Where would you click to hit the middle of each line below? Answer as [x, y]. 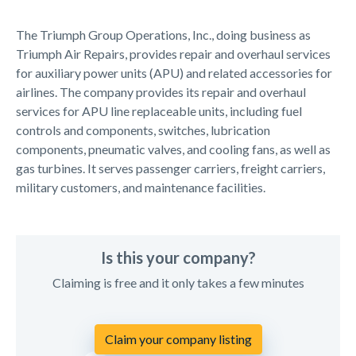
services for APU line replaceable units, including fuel [159, 110]
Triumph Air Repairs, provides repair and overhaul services [173, 53]
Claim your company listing [178, 339]
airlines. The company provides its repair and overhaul [161, 91]
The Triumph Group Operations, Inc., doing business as [163, 34]
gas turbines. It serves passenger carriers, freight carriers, [170, 168]
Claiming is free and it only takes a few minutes [178, 282]
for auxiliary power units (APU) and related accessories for [174, 72]
